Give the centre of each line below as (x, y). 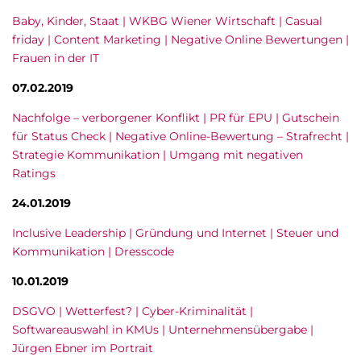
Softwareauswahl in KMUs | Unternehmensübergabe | (163, 330)
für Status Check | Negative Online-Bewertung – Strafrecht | (180, 136)
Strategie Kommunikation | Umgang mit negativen (158, 155)
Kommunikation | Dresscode (93, 251)
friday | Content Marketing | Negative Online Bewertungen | (180, 39)
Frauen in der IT (56, 58)
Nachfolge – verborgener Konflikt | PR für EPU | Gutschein (176, 118)
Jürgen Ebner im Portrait (83, 348)
